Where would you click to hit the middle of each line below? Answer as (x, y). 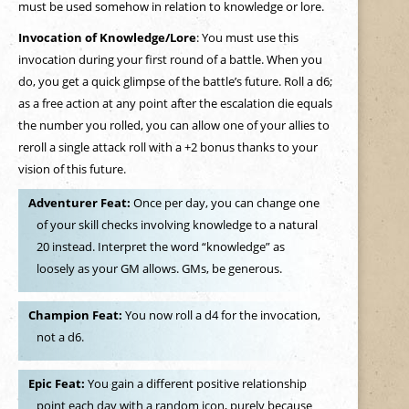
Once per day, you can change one (226, 203)
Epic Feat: (58, 384)
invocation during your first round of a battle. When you (170, 59)
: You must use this (247, 37)
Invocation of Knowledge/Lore (107, 37)
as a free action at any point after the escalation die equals (175, 103)
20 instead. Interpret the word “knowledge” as (161, 247)
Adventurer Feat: (80, 203)
